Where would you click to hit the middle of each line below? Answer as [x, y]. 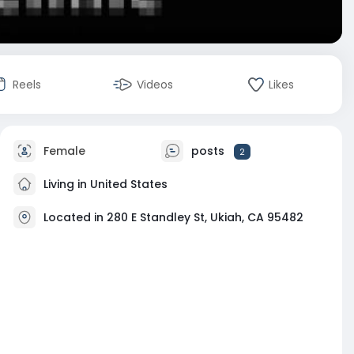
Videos [155, 85]
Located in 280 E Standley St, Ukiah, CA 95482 [173, 217]
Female [63, 151]
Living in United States [104, 184]
